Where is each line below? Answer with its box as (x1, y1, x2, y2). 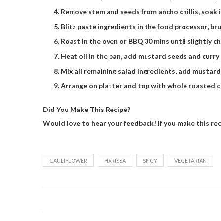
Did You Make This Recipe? (43, 105, 130, 113)
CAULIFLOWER (49, 157, 87, 164)
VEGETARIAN (174, 157, 207, 164)
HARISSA (104, 157, 126, 164)
